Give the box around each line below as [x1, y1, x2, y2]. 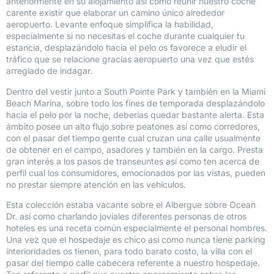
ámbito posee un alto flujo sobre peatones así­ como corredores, [6, 120, 260, 131]
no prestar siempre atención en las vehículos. [6, 179, 186, 190]
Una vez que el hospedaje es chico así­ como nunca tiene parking [6, 234, 265, 245]
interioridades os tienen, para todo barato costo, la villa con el [6, 246, 252, 257]
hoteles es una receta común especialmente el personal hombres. [6, 223, 267, 234]
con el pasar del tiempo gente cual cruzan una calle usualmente [6, 132, 261, 143]
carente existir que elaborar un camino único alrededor [6, 7, 224, 18]
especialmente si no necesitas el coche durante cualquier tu [6, 31, 245, 42]
